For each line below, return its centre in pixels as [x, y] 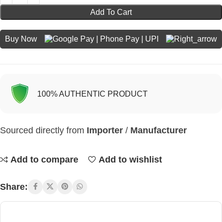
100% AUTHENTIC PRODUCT [92, 94]
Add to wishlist [130, 159]
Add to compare [44, 159]
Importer [104, 130]
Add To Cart [111, 12]
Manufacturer [159, 130]
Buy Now [21, 39]
